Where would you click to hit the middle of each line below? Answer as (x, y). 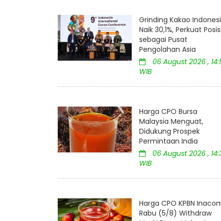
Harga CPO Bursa (168, 112)
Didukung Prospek (169, 131)
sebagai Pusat (163, 40)
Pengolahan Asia (167, 50)
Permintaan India (168, 141)
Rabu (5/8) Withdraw (175, 213)
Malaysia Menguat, (171, 122)
